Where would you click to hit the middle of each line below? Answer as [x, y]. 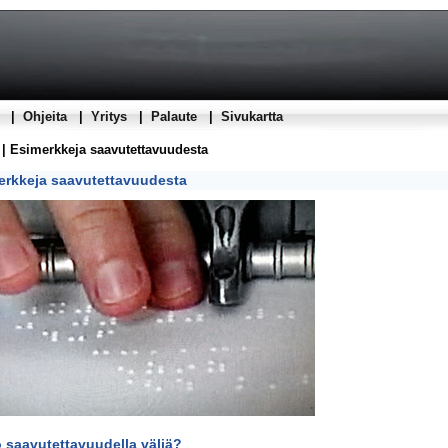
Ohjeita [45, 116]
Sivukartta [252, 116]
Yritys [109, 116]
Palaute [174, 116]
